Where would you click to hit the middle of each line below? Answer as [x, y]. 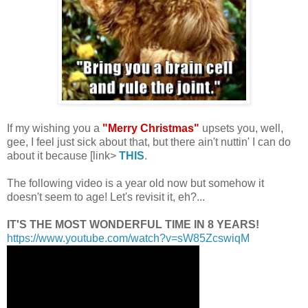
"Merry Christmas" [151, 129]
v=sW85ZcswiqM [208, 239]
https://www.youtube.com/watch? [86, 239]
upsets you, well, [241, 129]
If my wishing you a [55, 129]
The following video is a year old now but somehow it [135, 184]
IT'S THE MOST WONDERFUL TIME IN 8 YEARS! [133, 225]
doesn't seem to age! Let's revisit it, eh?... [106, 197]
